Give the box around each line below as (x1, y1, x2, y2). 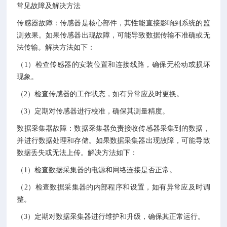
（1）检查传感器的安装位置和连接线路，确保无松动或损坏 (17, 61, 210, 68)
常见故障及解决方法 (17, 2, 85, 10)
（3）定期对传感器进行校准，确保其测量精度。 (17, 107, 174, 115)
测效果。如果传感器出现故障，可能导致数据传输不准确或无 (17, 31, 210, 39)
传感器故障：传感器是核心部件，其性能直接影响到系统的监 (17, 19, 210, 27)
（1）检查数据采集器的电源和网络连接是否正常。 (17, 166, 181, 174)
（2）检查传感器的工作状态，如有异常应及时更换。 (17, 90, 188, 98)
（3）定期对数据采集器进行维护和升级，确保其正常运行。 (17, 213, 209, 220)
